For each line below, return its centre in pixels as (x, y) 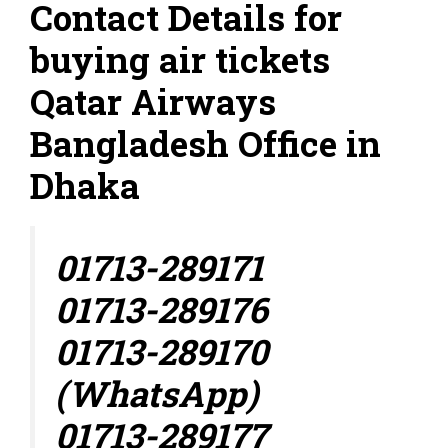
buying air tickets (180, 58)
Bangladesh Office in (205, 142)
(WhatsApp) (156, 392)
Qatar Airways (153, 100)
